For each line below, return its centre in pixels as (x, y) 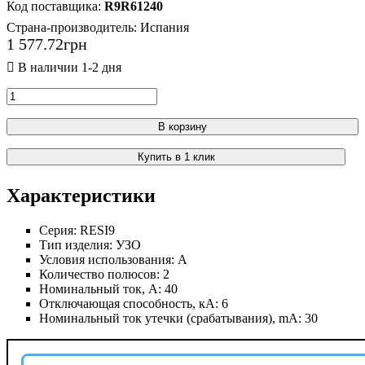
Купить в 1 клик (176, 156)
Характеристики (81, 195)
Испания (165, 27)
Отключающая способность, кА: (130, 303)
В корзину (182, 126)
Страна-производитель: (73, 27)
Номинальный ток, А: (102, 288)
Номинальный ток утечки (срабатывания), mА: (172, 318)
